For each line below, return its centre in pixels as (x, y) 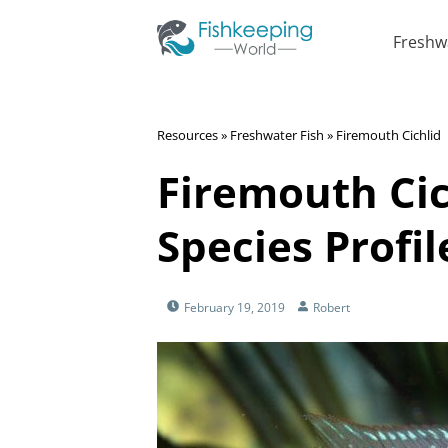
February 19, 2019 (234, 307)
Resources (187, 135)
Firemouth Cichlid (388, 135)
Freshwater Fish (277, 135)
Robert (331, 307)
